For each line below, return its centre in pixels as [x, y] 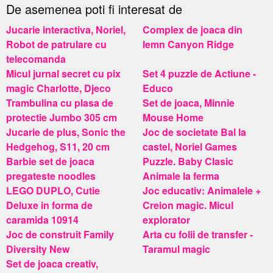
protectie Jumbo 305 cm [62, 117]
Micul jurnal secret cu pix [63, 73]
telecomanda [36, 58]
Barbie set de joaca [50, 161]
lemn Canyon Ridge [188, 44]
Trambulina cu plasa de [60, 102]
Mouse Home [173, 117]
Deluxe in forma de [49, 205]
